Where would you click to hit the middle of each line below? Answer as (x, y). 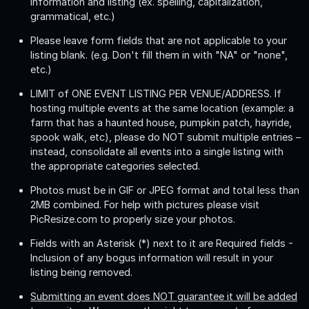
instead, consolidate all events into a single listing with (157, 151)
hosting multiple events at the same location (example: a (162, 108)
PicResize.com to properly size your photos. (133, 219)
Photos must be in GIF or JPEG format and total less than (165, 190)
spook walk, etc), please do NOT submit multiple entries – (166, 137)
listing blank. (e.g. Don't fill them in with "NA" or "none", (159, 54)
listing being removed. (81, 272)
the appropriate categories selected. (115, 166)
